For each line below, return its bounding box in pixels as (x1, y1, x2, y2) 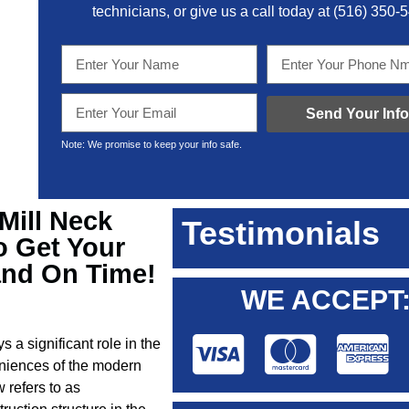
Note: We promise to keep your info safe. (61, 139, 242, 150)
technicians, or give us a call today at (91, 4, 333, 19)
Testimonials (182, 215, 380, 252)
